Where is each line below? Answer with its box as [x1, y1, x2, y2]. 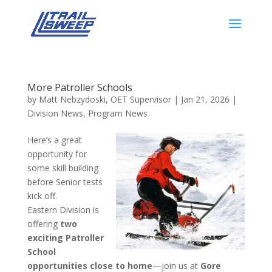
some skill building [27, 162, 98, 174]
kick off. [27, 190, 57, 202]
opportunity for [27, 148, 87, 160]
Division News [27, 107, 83, 119]
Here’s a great [27, 134, 82, 146]
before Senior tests [27, 176, 103, 188]
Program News [87, 107, 148, 119]
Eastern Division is [27, 204, 99, 216]
